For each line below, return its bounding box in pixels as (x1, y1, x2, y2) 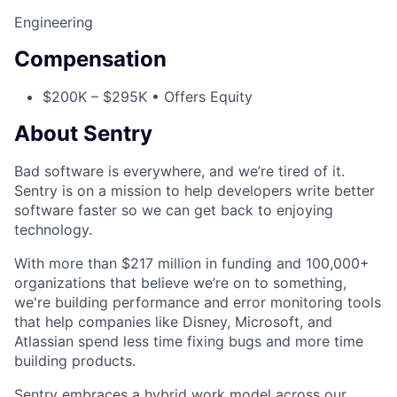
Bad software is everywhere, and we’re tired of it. (14, 161, 345, 180)
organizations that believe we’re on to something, (14, 273, 346, 292)
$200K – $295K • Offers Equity (43, 88, 253, 106)
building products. (14, 351, 136, 370)
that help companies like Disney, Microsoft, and (14, 312, 332, 331)
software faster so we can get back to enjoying (14, 200, 333, 219)
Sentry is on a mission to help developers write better (14, 181, 375, 199)
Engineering (14, 13, 93, 32)
